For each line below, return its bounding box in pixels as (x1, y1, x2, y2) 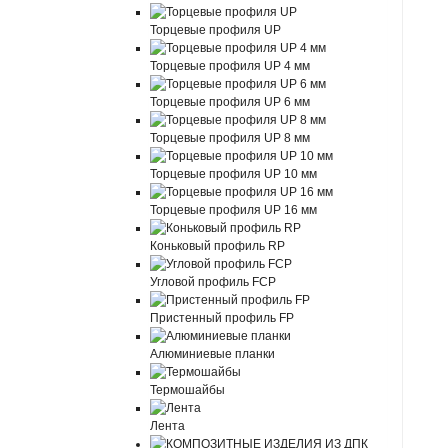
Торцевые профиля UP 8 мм (150, 131, 311, 145)
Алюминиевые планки (150, 347, 276, 361)
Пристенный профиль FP (150, 311, 295, 325)
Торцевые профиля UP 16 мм (150, 203, 318, 217)
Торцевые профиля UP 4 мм (150, 59, 311, 73)
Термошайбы (150, 383, 226, 397)
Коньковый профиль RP (150, 239, 286, 253)
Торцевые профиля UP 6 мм (150, 95, 311, 109)
